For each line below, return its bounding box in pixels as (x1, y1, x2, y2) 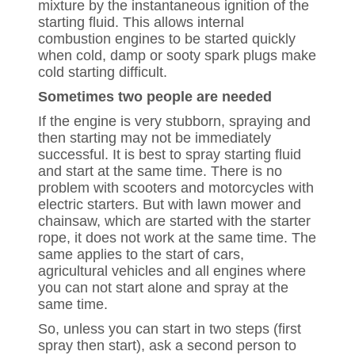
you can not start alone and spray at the (38, 279, 288, 296)
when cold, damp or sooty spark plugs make (38, 47, 316, 63)
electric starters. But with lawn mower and (38, 196, 301, 212)
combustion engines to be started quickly (38, 30, 296, 47)
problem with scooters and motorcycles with (38, 179, 314, 196)
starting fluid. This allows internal (38, 13, 244, 30)
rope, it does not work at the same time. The (38, 229, 316, 246)
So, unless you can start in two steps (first (38, 320, 301, 337)
